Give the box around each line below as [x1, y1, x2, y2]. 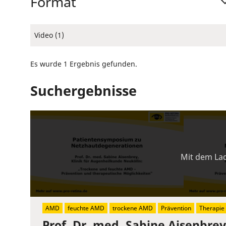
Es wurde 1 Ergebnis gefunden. [30, 59, 137, 69]
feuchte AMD [68, 204, 104, 213]
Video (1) [34, 30, 64, 40]
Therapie [199, 204, 224, 213]
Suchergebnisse [30, 81, 137, 100]
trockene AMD [112, 204, 153, 213]
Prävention [161, 204, 191, 213]
